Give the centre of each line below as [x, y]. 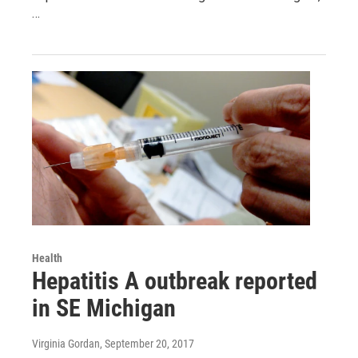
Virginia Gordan [66, 344]
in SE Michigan [104, 308]
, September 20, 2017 [147, 344]
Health [47, 259]
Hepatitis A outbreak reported [175, 281]
